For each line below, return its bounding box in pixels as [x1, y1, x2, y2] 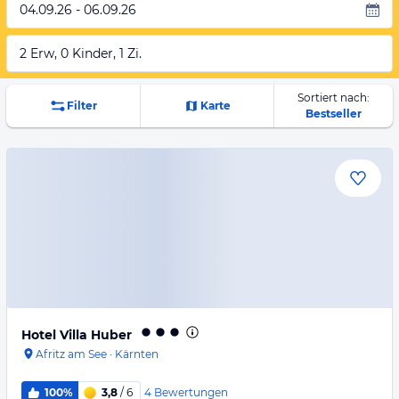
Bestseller [305, 107, 362, 120]
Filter [66, 99, 97, 112]
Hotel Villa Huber [21, 327, 132, 343]
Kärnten [115, 347, 159, 361]
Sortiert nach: [297, 91, 370, 104]
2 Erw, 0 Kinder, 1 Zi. [20, 45, 142, 61]
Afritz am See [36, 347, 107, 361]
